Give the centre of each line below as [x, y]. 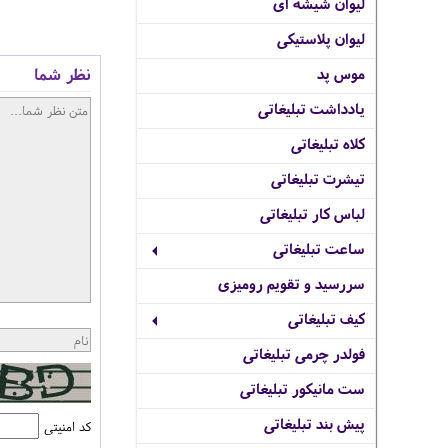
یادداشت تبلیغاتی [311, 108]
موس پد [341, 73]
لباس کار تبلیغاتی [312, 213]
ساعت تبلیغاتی [319, 248]
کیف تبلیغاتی [326, 318]
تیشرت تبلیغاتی [318, 178]
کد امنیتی [67, 426]
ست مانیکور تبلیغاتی [302, 388]
